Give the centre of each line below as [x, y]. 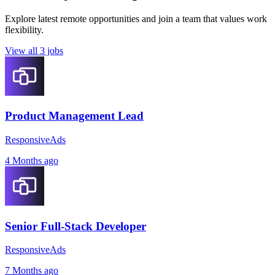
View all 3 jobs [34, 50]
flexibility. [24, 29]
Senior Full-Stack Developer [76, 226]
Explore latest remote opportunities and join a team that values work [136, 18]
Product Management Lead [74, 116]
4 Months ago [32, 160]
